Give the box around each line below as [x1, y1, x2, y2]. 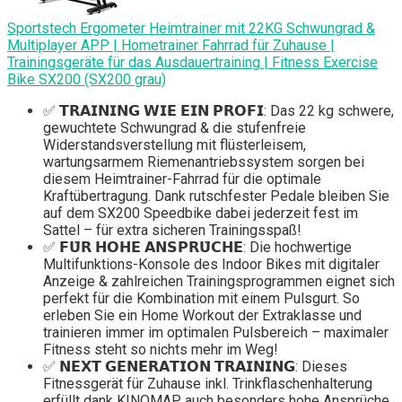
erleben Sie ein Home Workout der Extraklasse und [43, 307, 362, 325]
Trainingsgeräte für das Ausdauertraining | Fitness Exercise [7, 54, 378, 72]
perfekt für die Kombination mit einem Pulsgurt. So [43, 290, 360, 308]
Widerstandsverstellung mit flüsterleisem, [43, 136, 306, 154]
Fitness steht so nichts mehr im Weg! [43, 341, 278, 359]
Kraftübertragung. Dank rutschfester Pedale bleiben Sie [43, 188, 389, 205]
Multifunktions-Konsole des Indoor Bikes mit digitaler [43, 256, 380, 274]
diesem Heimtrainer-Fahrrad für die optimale [43, 170, 321, 188]
